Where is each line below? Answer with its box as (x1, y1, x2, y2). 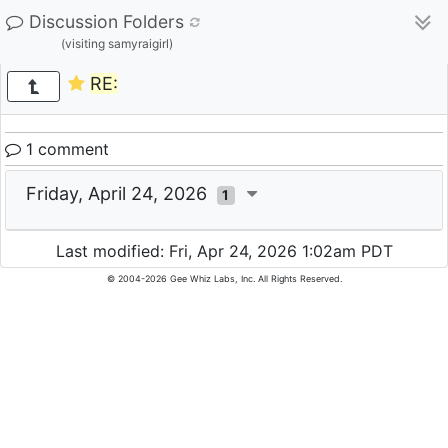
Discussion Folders (29, 11, 184, 32)
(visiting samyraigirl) (60, 36, 173, 51)
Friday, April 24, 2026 (26, 183, 217, 204)
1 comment (21, 139, 109, 159)
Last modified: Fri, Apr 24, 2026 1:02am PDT (55, 241, 393, 262)
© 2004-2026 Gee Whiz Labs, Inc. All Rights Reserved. (106, 273, 342, 285)
